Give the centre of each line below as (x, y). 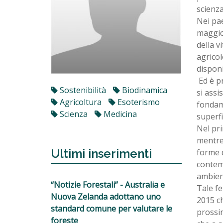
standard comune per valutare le (111, 208)
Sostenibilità (82, 90)
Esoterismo (138, 102)
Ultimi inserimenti (101, 153)
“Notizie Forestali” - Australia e (108, 184)
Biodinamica (144, 90)
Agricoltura (80, 102)
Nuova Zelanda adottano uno (106, 196)
